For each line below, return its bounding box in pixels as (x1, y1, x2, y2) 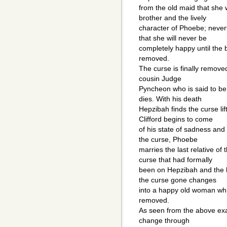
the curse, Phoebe (139, 135, 198, 144)
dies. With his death (139, 95, 202, 103)
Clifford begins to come (139, 115, 213, 124)
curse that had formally (139, 156, 212, 164)
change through (139, 216, 190, 225)
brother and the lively (139, 14, 206, 22)
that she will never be (139, 34, 207, 43)
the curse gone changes (139, 176, 216, 184)
